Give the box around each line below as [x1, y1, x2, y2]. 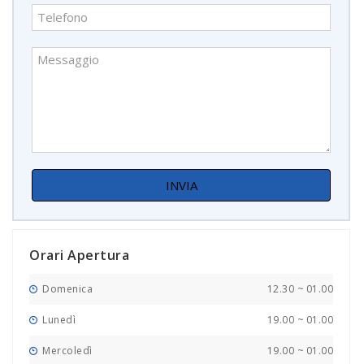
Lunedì [39, 312, 76, 327]
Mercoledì [39, 343, 93, 357]
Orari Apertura [29, 245, 129, 264]
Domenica [39, 281, 93, 296]
